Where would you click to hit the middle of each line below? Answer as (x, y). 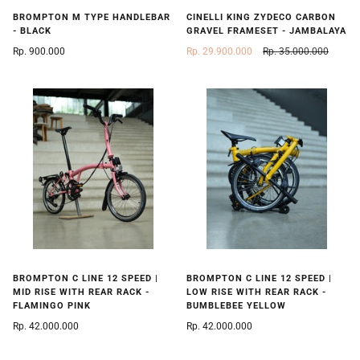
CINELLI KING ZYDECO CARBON (261, 18)
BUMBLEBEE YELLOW (236, 306)
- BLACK (32, 31)
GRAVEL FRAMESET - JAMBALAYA (266, 31)
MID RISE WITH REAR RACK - (81, 292)
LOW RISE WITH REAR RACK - (256, 292)
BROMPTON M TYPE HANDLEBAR (92, 18)
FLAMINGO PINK (52, 306)
